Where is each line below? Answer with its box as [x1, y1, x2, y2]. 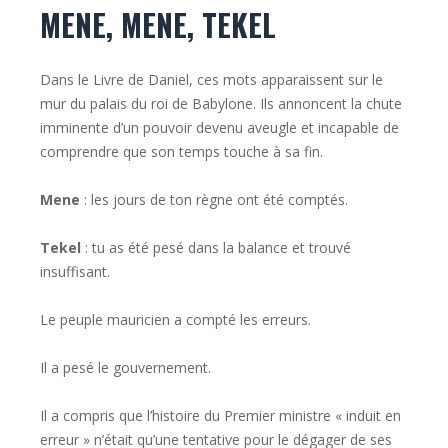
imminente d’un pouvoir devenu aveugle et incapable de [40, 118, 399, 138]
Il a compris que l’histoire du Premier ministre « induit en [40, 406, 401, 426]
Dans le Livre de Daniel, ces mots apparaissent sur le [40, 70, 383, 90]
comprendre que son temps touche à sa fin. [40, 142, 323, 162]
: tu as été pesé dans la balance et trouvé [81, 238, 351, 258]
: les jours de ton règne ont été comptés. [80, 190, 348, 210]
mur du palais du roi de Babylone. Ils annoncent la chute [40, 94, 402, 114]
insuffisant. [40, 262, 110, 282]
